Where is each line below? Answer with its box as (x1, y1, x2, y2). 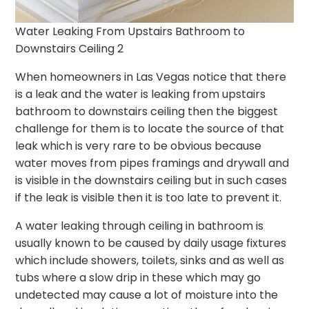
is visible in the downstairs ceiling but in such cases (15, 172, 288, 189)
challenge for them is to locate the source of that (15, 121, 285, 137)
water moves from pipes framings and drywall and (15, 155, 290, 172)
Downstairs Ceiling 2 (15, 41, 124, 57)
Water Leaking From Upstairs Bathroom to (15, 23, 246, 40)
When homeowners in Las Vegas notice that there (15, 69, 287, 86)
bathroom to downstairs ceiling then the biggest (15, 103, 279, 120)
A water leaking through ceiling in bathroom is (15, 218, 264, 235)
